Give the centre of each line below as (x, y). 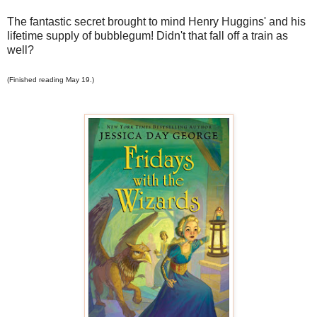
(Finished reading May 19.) (51, 79)
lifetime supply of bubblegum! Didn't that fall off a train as (148, 35)
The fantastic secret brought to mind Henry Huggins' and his (156, 21)
